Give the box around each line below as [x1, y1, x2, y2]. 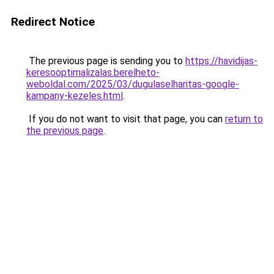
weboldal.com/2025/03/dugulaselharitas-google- [26, 78, 239, 90]
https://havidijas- [185, 55, 257, 67]
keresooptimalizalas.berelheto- [26, 67, 160, 78]
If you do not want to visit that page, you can [26, 113, 225, 125]
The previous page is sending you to [26, 55, 185, 67]
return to [225, 113, 263, 125]
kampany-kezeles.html [26, 90, 123, 102]
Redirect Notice [11, 15, 95, 29]
